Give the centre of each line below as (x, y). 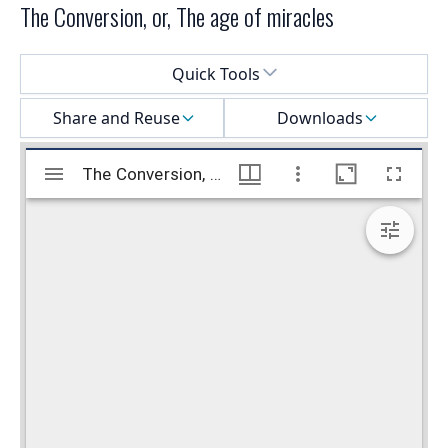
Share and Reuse (116, 118)
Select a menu (72, 65)
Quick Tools (216, 74)
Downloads (320, 118)
